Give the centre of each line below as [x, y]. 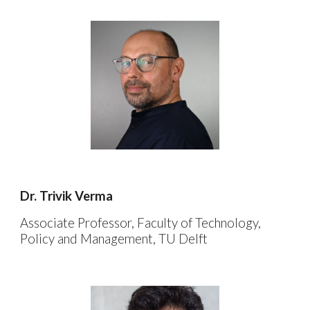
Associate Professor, [77, 223]
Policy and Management [87, 239]
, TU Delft [181, 239]
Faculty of [166, 223]
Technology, [228, 223]
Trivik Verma [76, 196]
